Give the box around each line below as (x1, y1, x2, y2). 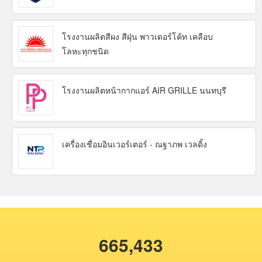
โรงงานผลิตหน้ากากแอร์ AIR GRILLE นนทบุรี (62, 84, 226, 96)
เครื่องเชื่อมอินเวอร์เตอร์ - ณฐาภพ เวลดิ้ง (62, 138, 207, 150)
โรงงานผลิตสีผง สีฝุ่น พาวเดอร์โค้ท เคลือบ (62, 30, 213, 43)
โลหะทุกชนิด (62, 45, 109, 57)
